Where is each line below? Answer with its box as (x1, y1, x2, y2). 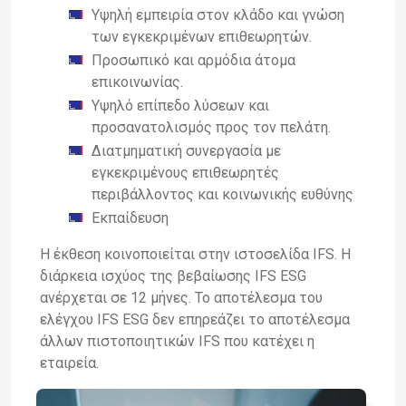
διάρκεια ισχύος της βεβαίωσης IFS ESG (40, 266, 306, 285)
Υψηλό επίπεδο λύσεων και (92, 96, 269, 114)
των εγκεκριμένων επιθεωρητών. (92, 27, 312, 45)
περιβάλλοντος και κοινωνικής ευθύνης (92, 185, 353, 203)
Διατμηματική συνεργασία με (92, 141, 281, 159)
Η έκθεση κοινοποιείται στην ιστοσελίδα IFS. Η (40, 245, 351, 263)
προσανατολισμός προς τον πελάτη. (92, 118, 331, 136)
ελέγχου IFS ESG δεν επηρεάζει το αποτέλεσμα (40, 310, 350, 328)
